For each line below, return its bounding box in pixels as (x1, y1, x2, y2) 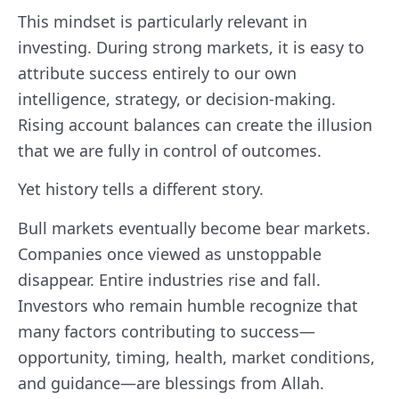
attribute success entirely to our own (18, 62, 297, 85)
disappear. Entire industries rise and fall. (18, 268, 321, 290)
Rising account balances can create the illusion (18, 114, 372, 136)
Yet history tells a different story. (18, 178, 264, 200)
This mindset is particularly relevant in (18, 11, 307, 33)
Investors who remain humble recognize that (18, 294, 358, 316)
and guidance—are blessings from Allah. (18, 371, 324, 394)
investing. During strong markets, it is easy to (18, 37, 364, 59)
